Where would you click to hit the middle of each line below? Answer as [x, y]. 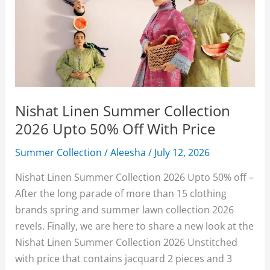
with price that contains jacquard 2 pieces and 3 [124, 259]
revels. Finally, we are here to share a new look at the [135, 226]
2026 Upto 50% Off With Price [115, 129]
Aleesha [130, 152]
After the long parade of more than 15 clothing [121, 193]
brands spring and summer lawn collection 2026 [125, 210]
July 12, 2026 [182, 152]
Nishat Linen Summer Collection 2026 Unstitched [127, 242]
